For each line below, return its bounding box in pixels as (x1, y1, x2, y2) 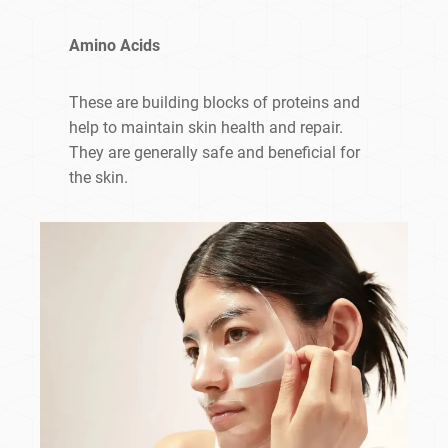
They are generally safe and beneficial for (69, 143, 361, 163)
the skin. (69, 168, 129, 188)
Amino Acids (69, 36, 165, 56)
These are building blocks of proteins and (69, 93, 361, 113)
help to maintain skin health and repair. (69, 118, 344, 138)
